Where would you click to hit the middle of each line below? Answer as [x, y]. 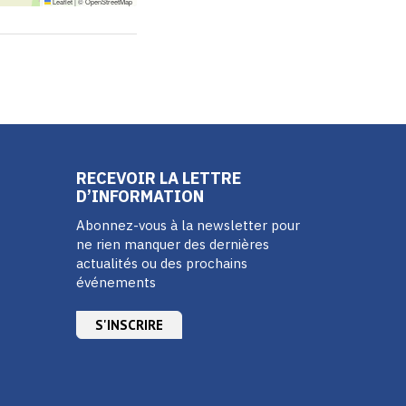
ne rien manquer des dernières [172, 244]
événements [116, 282]
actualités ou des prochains [161, 263]
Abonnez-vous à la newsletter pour [188, 225]
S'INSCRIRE [129, 324]
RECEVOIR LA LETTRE [158, 178]
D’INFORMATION [140, 196]
